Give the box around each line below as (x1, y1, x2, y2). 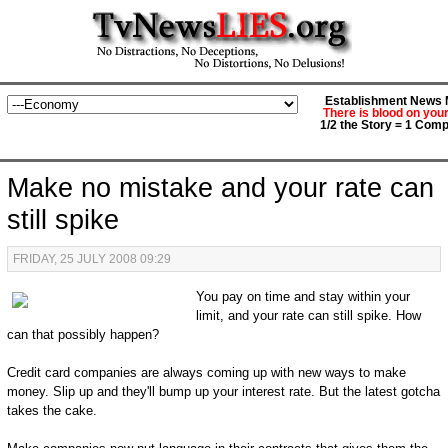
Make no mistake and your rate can (6, 173, 434, 203)
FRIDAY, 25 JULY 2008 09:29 (12, 252, 171, 266)
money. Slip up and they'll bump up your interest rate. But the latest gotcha (6, 384, 440, 399)
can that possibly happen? (6, 327, 159, 342)
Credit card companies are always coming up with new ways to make (6, 365, 406, 380)
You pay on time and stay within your (195, 289, 410, 304)
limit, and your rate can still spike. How (195, 308, 421, 323)
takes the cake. (6, 403, 97, 418)
